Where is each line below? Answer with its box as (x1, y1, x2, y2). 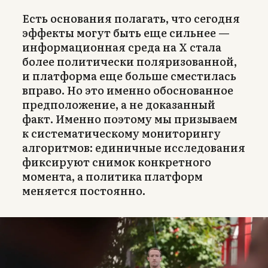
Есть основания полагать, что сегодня (22, 10, 240, 26)
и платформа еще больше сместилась (22, 67, 236, 84)
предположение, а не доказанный (22, 96, 215, 112)
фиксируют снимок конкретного (22, 153, 211, 170)
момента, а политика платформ (22, 167, 203, 184)
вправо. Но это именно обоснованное (22, 81, 233, 98)
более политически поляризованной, (22, 53, 237, 69)
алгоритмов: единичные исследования (22, 139, 245, 156)
